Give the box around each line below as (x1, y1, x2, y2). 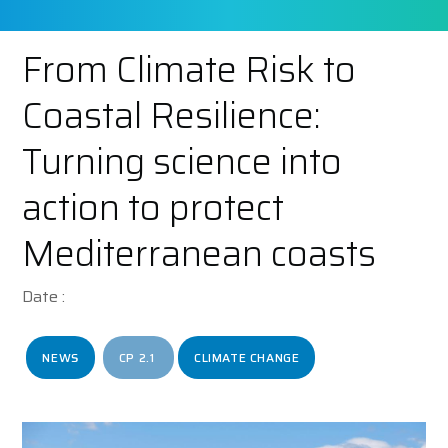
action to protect (22, 179, 285, 236)
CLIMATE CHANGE (194, 348, 300, 367)
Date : (22, 284, 66, 309)
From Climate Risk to (22, 41, 357, 98)
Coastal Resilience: (22, 87, 321, 144)
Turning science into (22, 133, 343, 190)
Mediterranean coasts (22, 225, 377, 282)
